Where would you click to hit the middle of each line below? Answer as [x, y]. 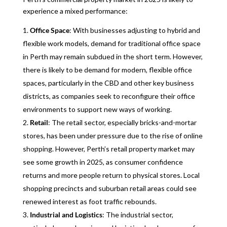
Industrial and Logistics [66, 215]
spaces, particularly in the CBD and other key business [108, 83]
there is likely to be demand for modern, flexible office [107, 70]
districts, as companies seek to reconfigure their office [109, 96]
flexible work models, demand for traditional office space [111, 43]
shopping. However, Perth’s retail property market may [108, 149]
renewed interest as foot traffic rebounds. [89, 201]
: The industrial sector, [138, 215]
